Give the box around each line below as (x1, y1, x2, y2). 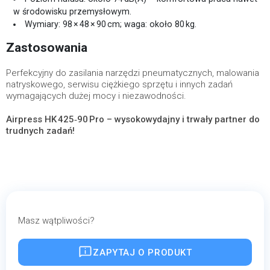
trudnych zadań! (6, 125, 75, 136)
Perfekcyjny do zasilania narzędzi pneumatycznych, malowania (6, 67, 259, 78)
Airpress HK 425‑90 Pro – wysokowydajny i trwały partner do (6, 114, 260, 125)
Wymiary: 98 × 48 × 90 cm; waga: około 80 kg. (25, 19, 197, 29)
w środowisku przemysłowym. (13, 7, 131, 16)
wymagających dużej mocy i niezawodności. (6, 90, 186, 101)
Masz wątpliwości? (18, 215, 95, 226)
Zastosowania (6, 40, 87, 55)
